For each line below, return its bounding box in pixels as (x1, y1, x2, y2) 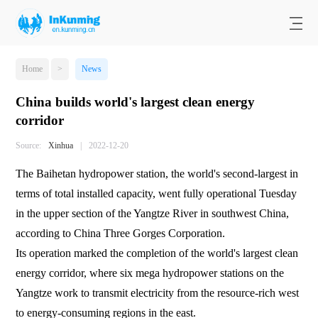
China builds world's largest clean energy (16, 94, 256, 110)
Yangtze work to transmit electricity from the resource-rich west (16, 286, 300, 299)
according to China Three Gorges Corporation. (16, 226, 226, 239)
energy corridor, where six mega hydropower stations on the (16, 266, 285, 279)
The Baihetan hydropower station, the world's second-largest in (16, 167, 299, 180)
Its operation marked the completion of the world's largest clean (16, 246, 299, 259)
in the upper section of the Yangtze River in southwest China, (16, 207, 290, 219)
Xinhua (48, 140, 74, 150)
